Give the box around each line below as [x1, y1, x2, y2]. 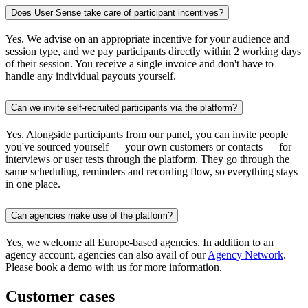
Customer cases [5, 287, 115, 305]
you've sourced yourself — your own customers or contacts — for [5, 141, 291, 153]
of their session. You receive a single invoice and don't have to [5, 58, 274, 70]
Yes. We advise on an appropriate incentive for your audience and [5, 33, 289, 45]
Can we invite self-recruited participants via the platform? [11, 102, 237, 113]
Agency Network [208, 249, 283, 261]
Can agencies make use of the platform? [11, 210, 173, 221]
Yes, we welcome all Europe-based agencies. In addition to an [5, 236, 274, 249]
